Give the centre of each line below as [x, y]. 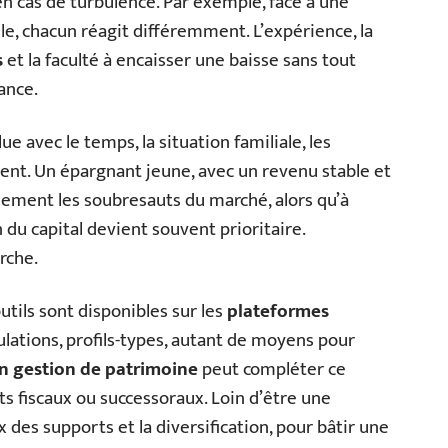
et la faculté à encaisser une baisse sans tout [179, 60]
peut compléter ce [272, 369]
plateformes [278, 311]
